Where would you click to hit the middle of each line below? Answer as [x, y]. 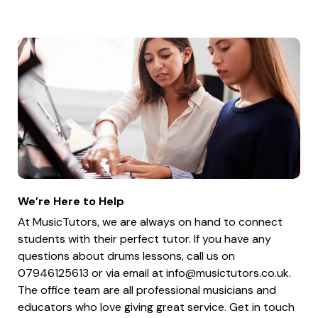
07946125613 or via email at [92, 273]
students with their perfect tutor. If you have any [144, 238]
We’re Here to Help [71, 201]
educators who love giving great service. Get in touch [156, 307]
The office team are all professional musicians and [147, 290]
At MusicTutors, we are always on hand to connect [150, 221]
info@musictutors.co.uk [227, 273]
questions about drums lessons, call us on [126, 256]
